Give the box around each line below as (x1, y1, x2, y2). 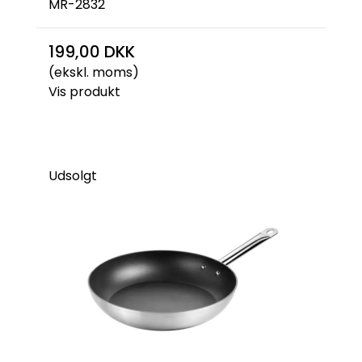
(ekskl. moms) (48, 63, 139, 82)
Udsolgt (48, 166, 97, 185)
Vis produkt (48, 82, 120, 101)
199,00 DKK (48, 40, 135, 63)
